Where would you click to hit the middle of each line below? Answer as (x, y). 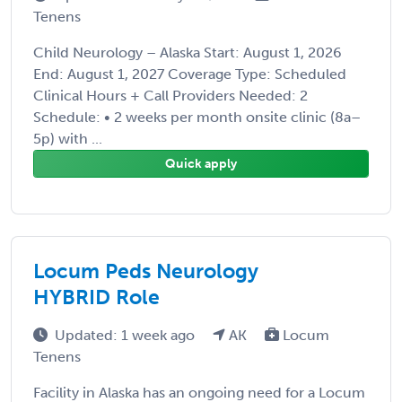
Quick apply (201, 163)
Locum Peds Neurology (146, 271)
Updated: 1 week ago (127, 335)
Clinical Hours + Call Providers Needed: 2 (170, 95)
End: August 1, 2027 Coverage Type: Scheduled (190, 74)
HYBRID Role (96, 297)
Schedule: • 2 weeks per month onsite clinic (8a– (197, 117)
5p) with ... (68, 138)
